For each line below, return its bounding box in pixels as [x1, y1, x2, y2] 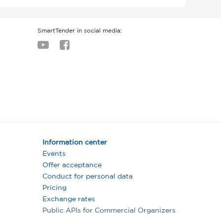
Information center [42, 140, 107, 146]
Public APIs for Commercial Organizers [42, 208, 176, 214]
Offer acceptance [42, 162, 102, 168]
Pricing [42, 185, 67, 191]
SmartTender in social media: [37, 28, 122, 34]
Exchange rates [42, 196, 95, 202]
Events [42, 151, 66, 157]
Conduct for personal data [42, 174, 133, 180]
